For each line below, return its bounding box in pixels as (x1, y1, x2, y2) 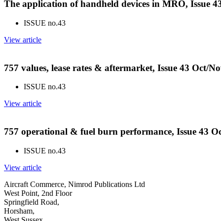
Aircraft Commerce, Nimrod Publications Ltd (4, 180, 145, 188)
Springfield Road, (4, 197, 59, 206)
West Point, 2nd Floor (4, 188, 72, 197)
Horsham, (4, 206, 35, 215)
